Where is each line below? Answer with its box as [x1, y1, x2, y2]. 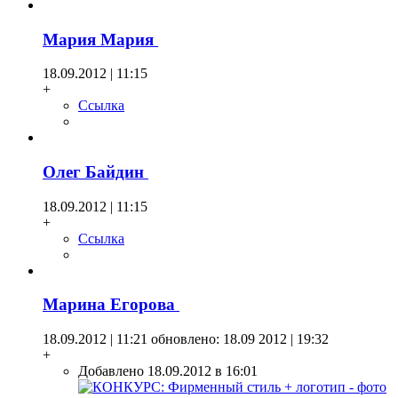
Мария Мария [43, 29, 158, 49]
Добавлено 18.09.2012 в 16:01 [78, 363, 258, 379]
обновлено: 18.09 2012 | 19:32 [147, 331, 329, 347]
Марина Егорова [43, 295, 179, 314]
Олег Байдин [43, 163, 148, 181]
